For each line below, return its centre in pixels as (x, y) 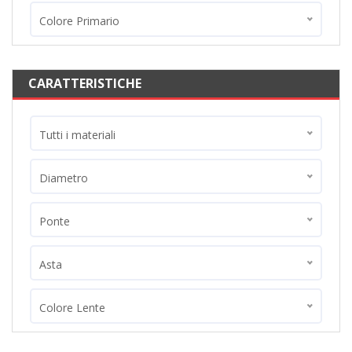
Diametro (64, 178)
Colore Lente (72, 308)
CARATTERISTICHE (85, 83)
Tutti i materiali (77, 135)
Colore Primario (79, 21)
